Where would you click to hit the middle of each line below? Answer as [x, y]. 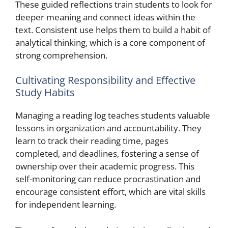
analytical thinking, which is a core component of [110, 42]
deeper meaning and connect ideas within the [105, 17]
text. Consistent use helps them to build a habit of [113, 30]
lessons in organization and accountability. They [108, 128]
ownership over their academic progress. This [105, 166]
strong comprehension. [61, 55]
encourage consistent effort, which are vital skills [110, 192]
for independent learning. [66, 204]
